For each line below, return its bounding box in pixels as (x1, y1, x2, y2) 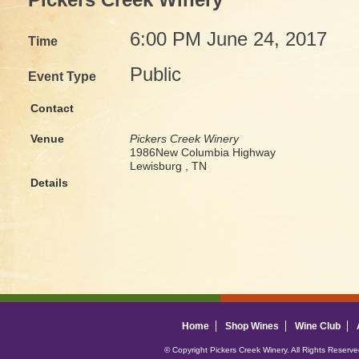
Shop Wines (225, 321, 279, 332)
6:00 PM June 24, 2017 (130, 28, 327, 50)
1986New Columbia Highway (130, 145, 276, 159)
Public (130, 63, 181, 85)
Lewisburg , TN (130, 159, 216, 172)
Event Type (28, 69, 96, 83)
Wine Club (295, 321, 341, 332)
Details (30, 175, 68, 189)
